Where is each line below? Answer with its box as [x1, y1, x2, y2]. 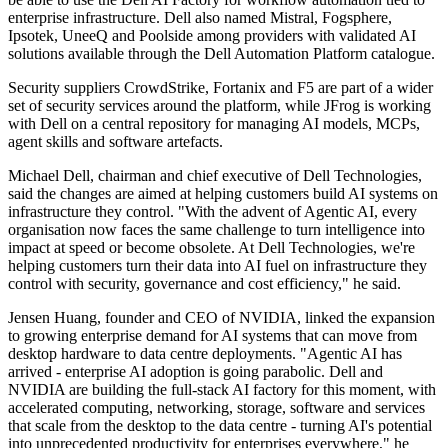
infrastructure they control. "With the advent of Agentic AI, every [8, 203, 417, 221]
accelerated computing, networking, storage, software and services [8, 399, 425, 417]
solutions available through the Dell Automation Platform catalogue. [8, 45, 435, 63]
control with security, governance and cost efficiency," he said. [8, 275, 401, 293]
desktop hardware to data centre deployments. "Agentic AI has [8, 345, 402, 363]
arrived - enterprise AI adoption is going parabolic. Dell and [8, 363, 383, 381]
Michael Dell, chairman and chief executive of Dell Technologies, [8, 167, 422, 185]
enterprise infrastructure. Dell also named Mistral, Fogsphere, [8, 9, 392, 27]
